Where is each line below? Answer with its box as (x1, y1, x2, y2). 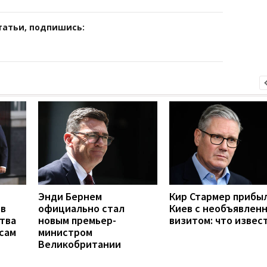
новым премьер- (38, 213, 116, 227)
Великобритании (38, 237, 121, 251)
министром (38, 225, 92, 239)
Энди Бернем (38, 189, 102, 203)
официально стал (38, 201, 125, 215)
